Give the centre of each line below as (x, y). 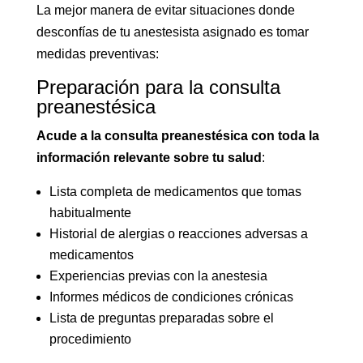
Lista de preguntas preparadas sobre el (161, 318)
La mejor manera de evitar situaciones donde (165, 11)
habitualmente (90, 213)
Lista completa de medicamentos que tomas (175, 192)
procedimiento (90, 340)
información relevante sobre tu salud (149, 158)
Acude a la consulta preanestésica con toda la (177, 136)
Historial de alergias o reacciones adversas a (178, 234)
